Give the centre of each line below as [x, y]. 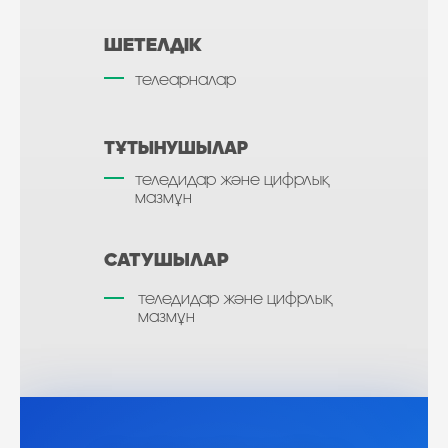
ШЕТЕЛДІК [153, 46]
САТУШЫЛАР [166, 261]
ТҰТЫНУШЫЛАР [176, 149]
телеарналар [185, 80]
